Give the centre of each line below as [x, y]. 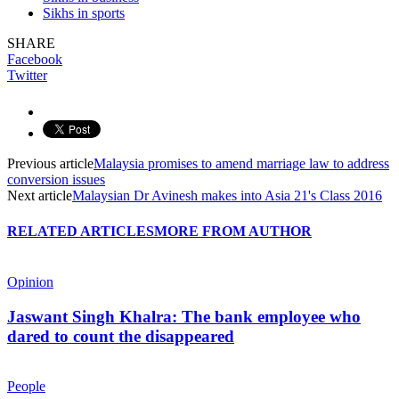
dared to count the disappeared [121, 336]
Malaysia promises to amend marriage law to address [241, 164]
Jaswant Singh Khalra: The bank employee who [184, 316]
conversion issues [56, 180]
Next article [40, 196]
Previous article [50, 164]
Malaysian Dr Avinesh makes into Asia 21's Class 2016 [227, 196]
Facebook [35, 60]
